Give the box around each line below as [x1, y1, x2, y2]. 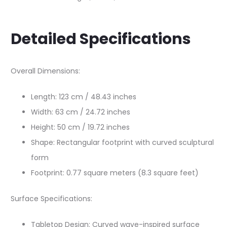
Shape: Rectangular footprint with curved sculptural [31, 137, 214, 147]
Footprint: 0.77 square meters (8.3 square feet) [31, 168, 199, 178]
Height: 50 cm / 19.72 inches [31, 122, 130, 132]
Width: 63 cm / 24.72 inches [31, 107, 130, 117]
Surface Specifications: [11, 194, 92, 204]
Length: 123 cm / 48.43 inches [31, 92, 136, 102]
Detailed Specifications [11, 28, 191, 50]
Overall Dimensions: [11, 66, 80, 76]
